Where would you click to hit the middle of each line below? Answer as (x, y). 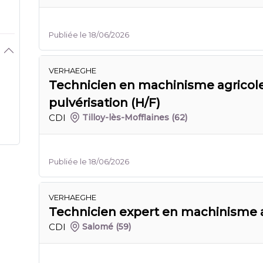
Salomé (98, 227)
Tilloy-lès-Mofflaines (126, 117)
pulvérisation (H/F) (104, 103)
